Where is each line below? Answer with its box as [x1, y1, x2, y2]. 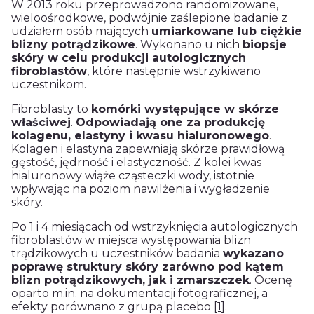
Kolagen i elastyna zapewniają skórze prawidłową [11, 142, 285, 156]
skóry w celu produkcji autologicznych [11, 50, 246, 64]
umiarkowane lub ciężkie [151, 24, 302, 38]
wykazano [223, 246, 284, 260]
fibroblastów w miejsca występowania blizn [11, 233, 251, 247]
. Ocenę [250, 273, 292, 287]
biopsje [243, 37, 287, 51]
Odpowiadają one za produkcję [76, 115, 265, 129]
